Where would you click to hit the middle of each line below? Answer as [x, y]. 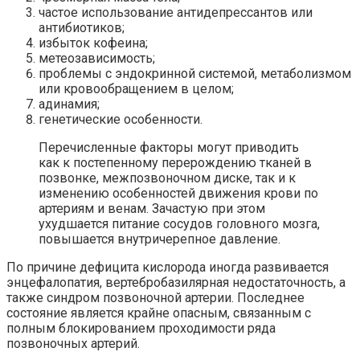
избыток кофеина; [93, 43]
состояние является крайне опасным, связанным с [159, 313]
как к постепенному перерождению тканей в [175, 163]
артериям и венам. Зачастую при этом [152, 209]
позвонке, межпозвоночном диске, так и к [167, 178]
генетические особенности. [121, 120]
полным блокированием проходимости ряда [141, 329]
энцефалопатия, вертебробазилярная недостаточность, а [176, 283]
